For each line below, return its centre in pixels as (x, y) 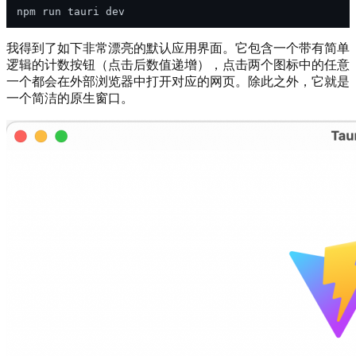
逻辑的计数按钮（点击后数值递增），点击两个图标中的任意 (178, 64)
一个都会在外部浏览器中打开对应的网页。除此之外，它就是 (178, 81)
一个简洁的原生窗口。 (70, 98)
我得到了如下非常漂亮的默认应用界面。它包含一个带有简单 (178, 48)
